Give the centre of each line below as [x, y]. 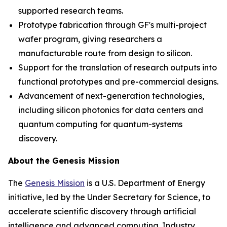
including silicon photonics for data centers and [111, 110]
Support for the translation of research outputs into [118, 67]
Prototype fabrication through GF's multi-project [112, 25]
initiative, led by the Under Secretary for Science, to [109, 197]
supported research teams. [71, 11]
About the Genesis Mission [64, 161]
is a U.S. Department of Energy [145, 183]
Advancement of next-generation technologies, [111, 96]
